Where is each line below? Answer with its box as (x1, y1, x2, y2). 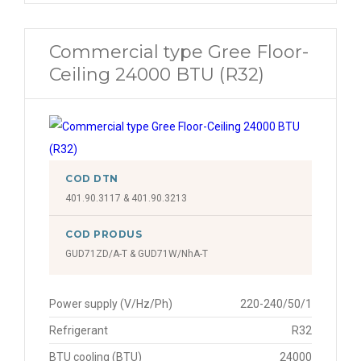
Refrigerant (49, 324, 108, 337)
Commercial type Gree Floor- (49, 41, 309, 63)
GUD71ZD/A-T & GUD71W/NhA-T (65, 248, 208, 259)
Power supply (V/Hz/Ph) (49, 297, 172, 310)
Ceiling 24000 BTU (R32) (49, 64, 264, 85)
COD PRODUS (65, 228, 143, 240)
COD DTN (65, 172, 118, 185)
